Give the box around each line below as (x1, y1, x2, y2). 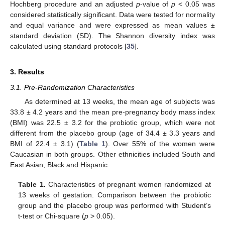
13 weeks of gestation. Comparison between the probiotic (18, 190, 211, 199)
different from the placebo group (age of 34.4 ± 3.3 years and (10, 129, 215, 138)
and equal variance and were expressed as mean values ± (10, 21, 215, 30)
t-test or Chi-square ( (18, 211, 85, 220)
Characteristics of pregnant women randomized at (45, 180, 211, 188)
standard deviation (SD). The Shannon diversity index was (10, 32, 215, 40)
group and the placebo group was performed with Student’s (18, 201, 211, 209)
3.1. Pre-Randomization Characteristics (10, 83, 135, 92)
